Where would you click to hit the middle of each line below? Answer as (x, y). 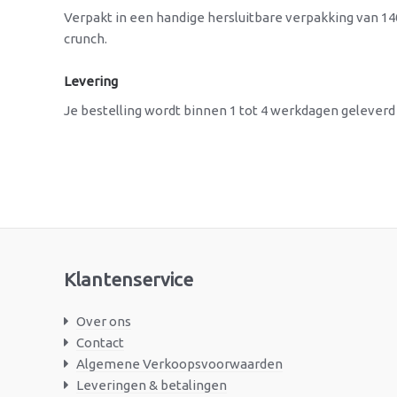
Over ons (103, 322)
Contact (100, 343)
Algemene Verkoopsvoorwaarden (179, 364)
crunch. (86, 39)
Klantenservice (128, 280)
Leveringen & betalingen (151, 385)
